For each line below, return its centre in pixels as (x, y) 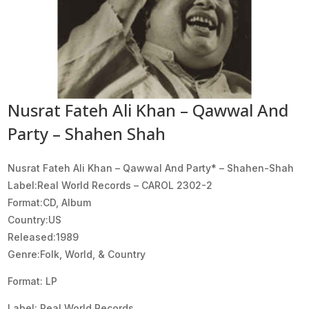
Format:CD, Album (50, 202)
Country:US (35, 219)
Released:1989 (43, 237)
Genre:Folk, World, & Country (77, 254)
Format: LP (33, 281)
